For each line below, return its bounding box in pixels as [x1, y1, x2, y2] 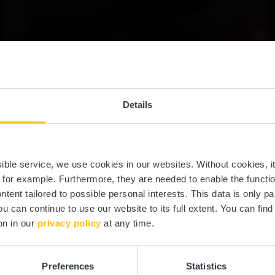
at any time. [101, 218, 154, 229]
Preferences [42, 261, 95, 272]
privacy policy [37, 218, 101, 229]
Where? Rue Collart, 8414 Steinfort [74, 209, 211, 224]
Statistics [186, 261, 227, 272]
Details [122, 99, 153, 110]
